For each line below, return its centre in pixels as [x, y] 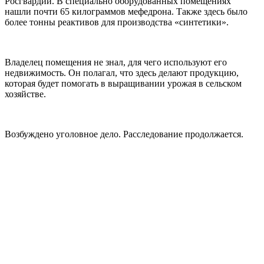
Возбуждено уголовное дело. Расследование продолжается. [124, 134]
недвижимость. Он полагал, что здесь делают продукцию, [122, 72]
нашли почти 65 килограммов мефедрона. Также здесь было [126, 11]
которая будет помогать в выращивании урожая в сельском [123, 83]
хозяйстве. [25, 94]
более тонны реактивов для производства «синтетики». [117, 22]
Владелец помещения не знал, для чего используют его [116, 62]
